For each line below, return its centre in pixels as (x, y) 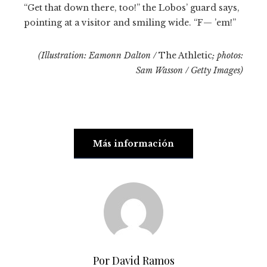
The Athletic (185, 55)
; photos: (228, 55)
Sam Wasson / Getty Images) (190, 70)
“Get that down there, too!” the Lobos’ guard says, (132, 7)
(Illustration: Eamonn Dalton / (98, 55)
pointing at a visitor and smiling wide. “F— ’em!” (130, 22)
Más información (133, 143)
